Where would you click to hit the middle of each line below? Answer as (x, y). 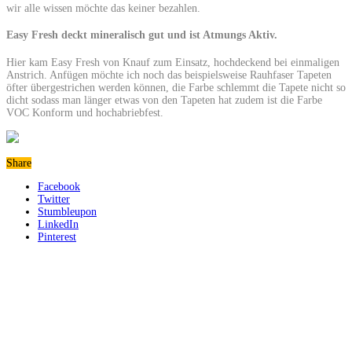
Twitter (54, 199)
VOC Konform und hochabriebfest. (85, 112)
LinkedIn (58, 224)
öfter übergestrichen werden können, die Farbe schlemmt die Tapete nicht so (176, 87)
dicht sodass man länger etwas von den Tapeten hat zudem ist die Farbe (164, 100)
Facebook (59, 186)
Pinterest (57, 236)
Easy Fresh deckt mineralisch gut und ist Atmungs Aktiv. (142, 35)
